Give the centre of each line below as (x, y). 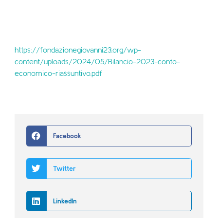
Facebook (67, 136)
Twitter (64, 169)
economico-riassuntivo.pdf (58, 73)
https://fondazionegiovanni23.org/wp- (78, 50)
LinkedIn (65, 201)
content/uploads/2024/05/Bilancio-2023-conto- (97, 61)
